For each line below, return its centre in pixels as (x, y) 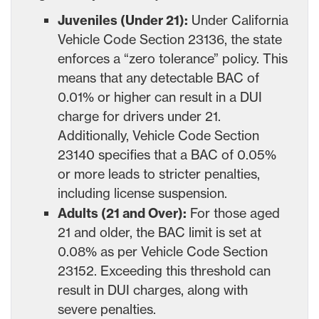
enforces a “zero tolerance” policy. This (173, 58)
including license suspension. (142, 193)
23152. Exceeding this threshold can (164, 270)
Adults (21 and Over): (122, 213)
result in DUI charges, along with (153, 289)
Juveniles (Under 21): (123, 20)
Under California (238, 20)
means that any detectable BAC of (158, 77)
